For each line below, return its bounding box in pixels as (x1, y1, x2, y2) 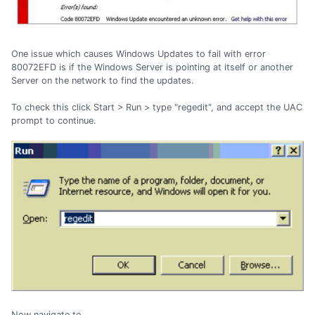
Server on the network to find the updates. (11, 75, 194, 86)
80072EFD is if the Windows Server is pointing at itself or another (11, 61, 293, 72)
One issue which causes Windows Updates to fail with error (11, 48, 266, 59)
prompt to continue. (11, 115, 96, 127)
